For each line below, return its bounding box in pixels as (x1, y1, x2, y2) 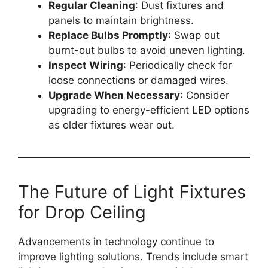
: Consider (180, 89, 229, 101)
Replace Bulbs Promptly (48, 29, 168, 41)
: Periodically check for (123, 59, 232, 71)
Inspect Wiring (48, 59, 123, 71)
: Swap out (168, 29, 220, 41)
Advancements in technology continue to (18, 235, 214, 248)
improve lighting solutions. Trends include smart (18, 250, 248, 263)
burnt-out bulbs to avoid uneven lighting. (48, 44, 245, 56)
